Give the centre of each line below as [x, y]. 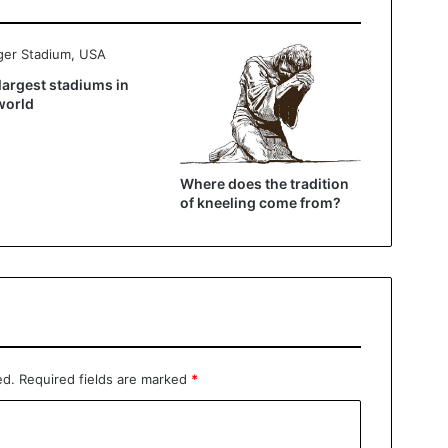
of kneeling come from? [260, 203]
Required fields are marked [105, 379]
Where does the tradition [264, 184]
